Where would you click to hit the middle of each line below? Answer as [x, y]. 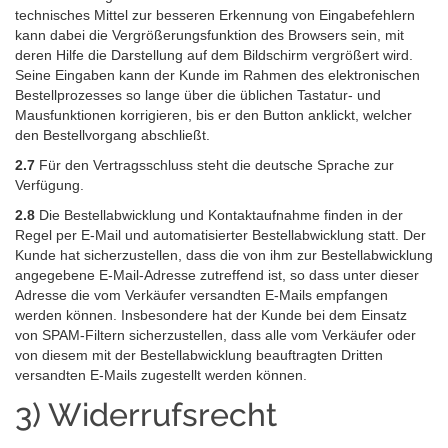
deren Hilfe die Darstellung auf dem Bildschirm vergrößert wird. [214, 55]
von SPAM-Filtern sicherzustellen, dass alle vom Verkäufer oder [215, 335]
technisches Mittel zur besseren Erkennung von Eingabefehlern [215, 15]
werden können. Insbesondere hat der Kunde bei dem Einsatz [211, 315]
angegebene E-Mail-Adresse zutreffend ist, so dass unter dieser [217, 275]
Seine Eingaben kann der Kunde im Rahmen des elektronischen [217, 75]
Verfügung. [49, 185]
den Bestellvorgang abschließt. [112, 135]
